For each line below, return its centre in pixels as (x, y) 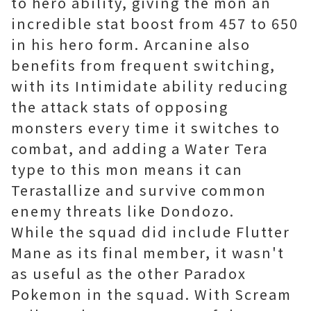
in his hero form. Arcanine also (131, 44)
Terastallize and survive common (139, 190)
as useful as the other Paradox (129, 274)
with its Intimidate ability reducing (150, 86)
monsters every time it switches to (146, 128)
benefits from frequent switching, (143, 65)
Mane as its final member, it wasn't (148, 253)
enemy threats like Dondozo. (123, 211)
